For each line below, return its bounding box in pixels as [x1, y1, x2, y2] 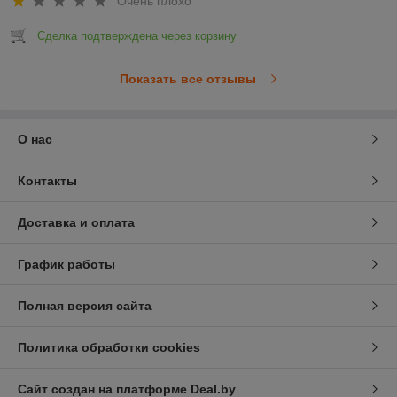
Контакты [18, 173, 77, 188]
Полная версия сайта [18, 298, 152, 313]
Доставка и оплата [18, 214, 135, 230]
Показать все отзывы [119, 71, 256, 86]
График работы [18, 256, 115, 271]
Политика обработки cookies [18, 339, 200, 354]
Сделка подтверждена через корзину [37, 28, 237, 43]
